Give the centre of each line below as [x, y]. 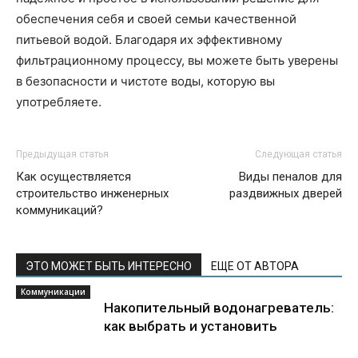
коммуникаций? [60, 210]
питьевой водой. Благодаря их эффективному [149, 40]
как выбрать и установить [191, 326]
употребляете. [59, 102]
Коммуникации [53, 292]
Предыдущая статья [62, 154]
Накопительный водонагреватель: [219, 308]
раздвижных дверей [286, 193]
